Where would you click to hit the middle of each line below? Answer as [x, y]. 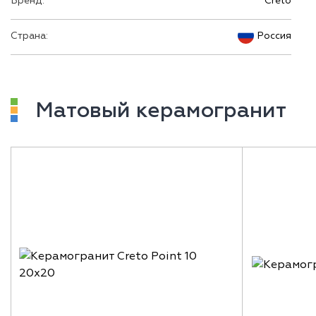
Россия [273, 36]
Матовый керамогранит [161, 110]
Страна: [29, 36]
